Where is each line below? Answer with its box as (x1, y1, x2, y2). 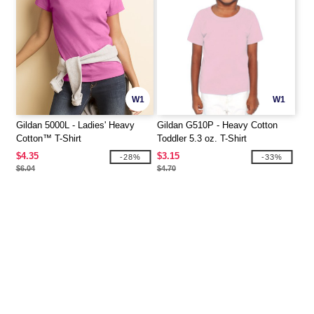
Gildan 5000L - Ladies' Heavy (15, 120, 135, 131)
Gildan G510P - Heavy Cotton (157, 120, 278, 131)
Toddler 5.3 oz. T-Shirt (157, 133, 247, 144)
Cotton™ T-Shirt (15, 133, 81, 144)
